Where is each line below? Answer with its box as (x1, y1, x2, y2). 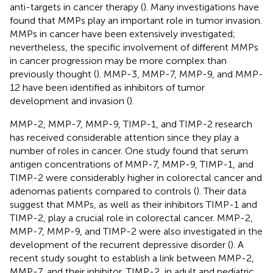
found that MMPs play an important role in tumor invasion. (10, 14, 262, 26)
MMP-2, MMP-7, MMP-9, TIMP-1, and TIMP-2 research (10, 118, 252, 130)
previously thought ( (10, 68, 96, 80)
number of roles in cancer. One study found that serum (10, 144, 248, 157)
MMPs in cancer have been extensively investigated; (10, 27, 236, 40)
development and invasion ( (10, 94, 129, 107)
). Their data (196, 185, 246, 197)
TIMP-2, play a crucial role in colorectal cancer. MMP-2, (10, 211, 253, 224)
